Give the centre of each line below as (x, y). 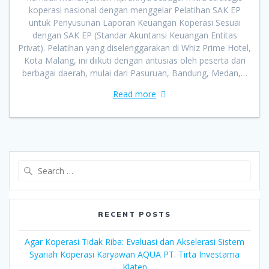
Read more (134, 94)
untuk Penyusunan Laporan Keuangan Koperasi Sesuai (134, 23)
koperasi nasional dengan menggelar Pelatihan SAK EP (134, 10)
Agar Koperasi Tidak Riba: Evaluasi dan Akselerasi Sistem (134, 242)
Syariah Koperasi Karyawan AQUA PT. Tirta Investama (134, 255)
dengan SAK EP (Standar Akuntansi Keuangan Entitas (134, 35)
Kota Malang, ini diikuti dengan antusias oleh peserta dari (134, 61)
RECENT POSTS (134, 214)
